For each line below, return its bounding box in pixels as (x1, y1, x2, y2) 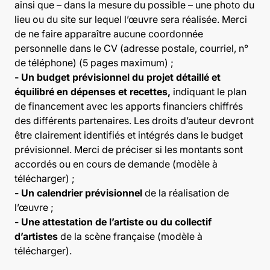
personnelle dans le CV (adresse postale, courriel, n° (14, 42, 248, 54)
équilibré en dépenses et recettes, (14, 86, 171, 98)
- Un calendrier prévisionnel (14, 187, 145, 199)
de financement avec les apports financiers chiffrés (14, 100, 243, 112)
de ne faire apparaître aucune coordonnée (14, 28, 203, 40)
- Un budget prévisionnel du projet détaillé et (14, 71, 221, 83)
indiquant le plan (171, 86, 246, 98)
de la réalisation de (145, 187, 229, 199)
